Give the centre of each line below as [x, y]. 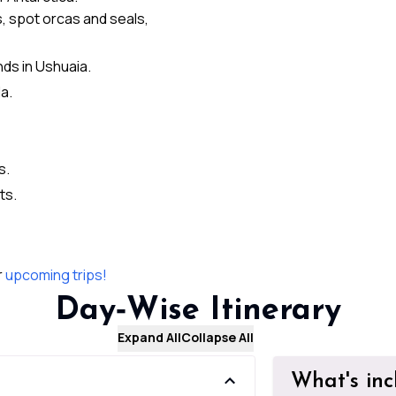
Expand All [150, 337]
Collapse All [218, 337]
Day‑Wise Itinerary [198, 311]
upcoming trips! [56, 275]
